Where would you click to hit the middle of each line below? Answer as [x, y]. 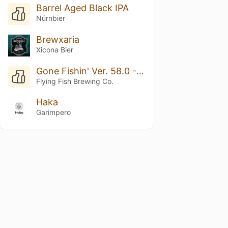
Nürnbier [50, 18]
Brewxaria [58, 39]
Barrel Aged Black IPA [82, 8]
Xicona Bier [54, 49]
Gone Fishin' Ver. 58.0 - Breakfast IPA [140, 71]
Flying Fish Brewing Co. [75, 81]
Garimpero [53, 112]
